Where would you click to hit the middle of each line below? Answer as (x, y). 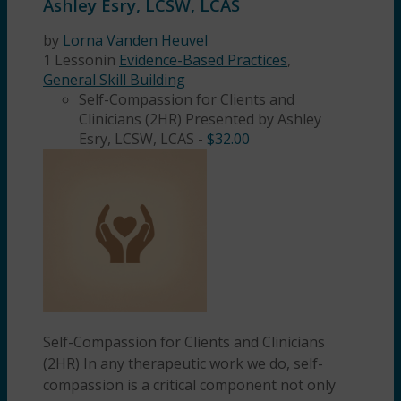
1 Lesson (73, 60)
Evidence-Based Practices (203, 60)
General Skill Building (114, 80)
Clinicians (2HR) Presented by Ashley (200, 119)
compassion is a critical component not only (189, 385)
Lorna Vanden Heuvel (135, 41)
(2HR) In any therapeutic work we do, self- (183, 364)
